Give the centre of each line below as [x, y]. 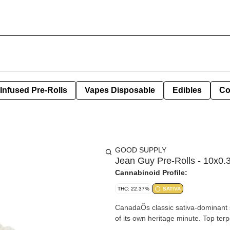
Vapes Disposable [120, 90]
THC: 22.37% [133, 189]
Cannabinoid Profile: [151, 172]
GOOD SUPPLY [141, 150]
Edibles [187, 90]
